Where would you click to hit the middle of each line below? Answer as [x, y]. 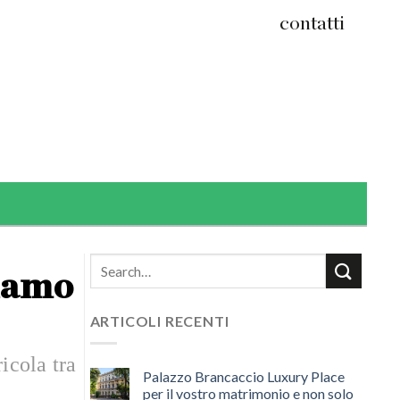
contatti [312, 23]
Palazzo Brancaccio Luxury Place [243, 376]
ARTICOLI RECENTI [159, 321]
